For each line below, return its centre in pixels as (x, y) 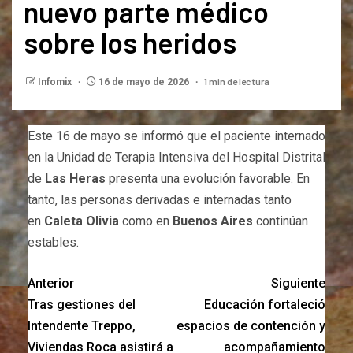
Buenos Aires (213, 221)
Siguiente (298, 284)
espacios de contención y (251, 326)
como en (146, 221)
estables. (53, 243)
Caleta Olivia (82, 221)
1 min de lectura (237, 82)
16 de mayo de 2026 (144, 82)
